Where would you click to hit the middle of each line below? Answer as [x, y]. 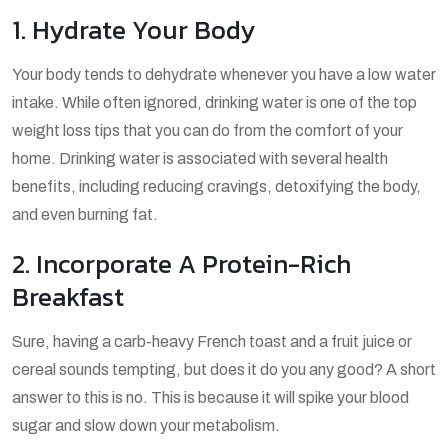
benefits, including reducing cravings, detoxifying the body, [216, 186]
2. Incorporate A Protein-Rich [181, 263]
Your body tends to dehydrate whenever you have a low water [224, 74]
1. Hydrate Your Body [134, 29]
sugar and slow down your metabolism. [146, 425]
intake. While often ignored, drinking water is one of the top [214, 102]
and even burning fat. [85, 214]
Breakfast [68, 296]
